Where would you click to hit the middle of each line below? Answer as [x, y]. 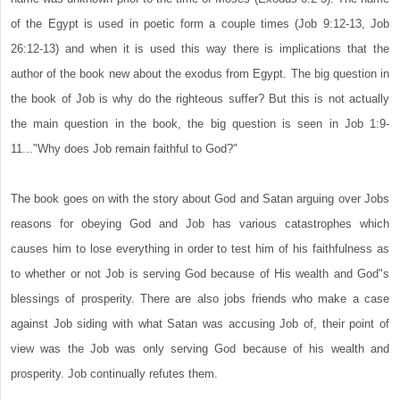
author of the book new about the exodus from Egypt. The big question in [200, 74]
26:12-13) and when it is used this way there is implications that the [200, 49]
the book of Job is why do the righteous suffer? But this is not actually [200, 99]
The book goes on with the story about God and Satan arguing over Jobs [200, 199]
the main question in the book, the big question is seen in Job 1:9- [200, 124]
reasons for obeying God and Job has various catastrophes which [200, 224]
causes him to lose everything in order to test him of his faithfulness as [200, 249]
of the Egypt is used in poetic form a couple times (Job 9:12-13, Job [200, 24]
